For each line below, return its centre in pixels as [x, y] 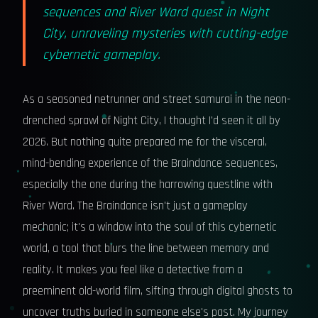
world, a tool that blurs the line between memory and [146, 248]
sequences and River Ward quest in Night [156, 12]
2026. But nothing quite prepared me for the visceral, [145, 142]
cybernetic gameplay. [102, 55]
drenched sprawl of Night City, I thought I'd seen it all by [152, 121]
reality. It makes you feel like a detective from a [133, 270]
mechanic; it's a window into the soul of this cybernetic [150, 227]
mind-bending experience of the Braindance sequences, [150, 163]
